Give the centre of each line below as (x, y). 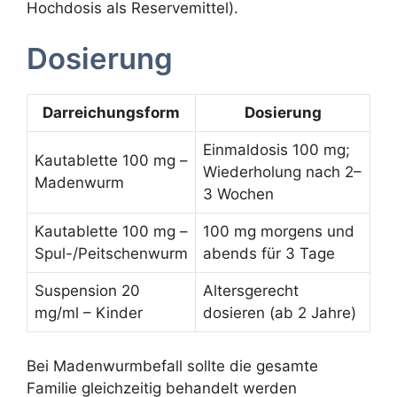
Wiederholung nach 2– (282, 172)
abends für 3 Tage (269, 254)
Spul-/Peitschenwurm (111, 254)
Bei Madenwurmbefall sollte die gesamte (172, 366)
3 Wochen (238, 195)
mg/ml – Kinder (89, 313)
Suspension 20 (87, 291)
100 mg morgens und (279, 232)
